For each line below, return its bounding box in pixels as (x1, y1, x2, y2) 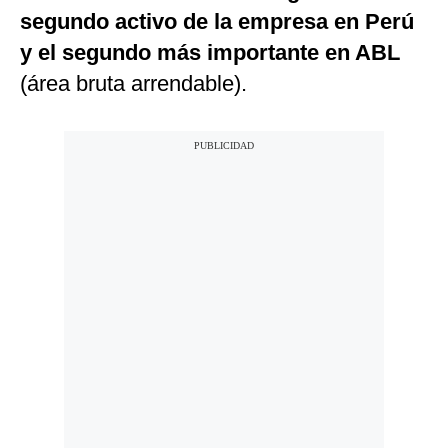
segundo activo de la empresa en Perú (20, 9, 414, 35)
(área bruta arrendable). (20, 71, 247, 97)
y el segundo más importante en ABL (20, 40, 400, 66)
